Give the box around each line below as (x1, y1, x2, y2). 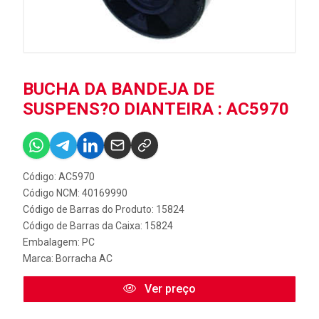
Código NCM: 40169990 (23, 187, 127, 199)
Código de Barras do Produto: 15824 (23, 203, 184, 215)
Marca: (23, 252, 56, 264)
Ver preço (142, 281, 196, 296)
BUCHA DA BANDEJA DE (23, 78, 214, 99)
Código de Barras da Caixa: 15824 (23, 219, 173, 231)
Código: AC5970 (23, 170, 95, 182)
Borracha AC (56, 252, 113, 264)
